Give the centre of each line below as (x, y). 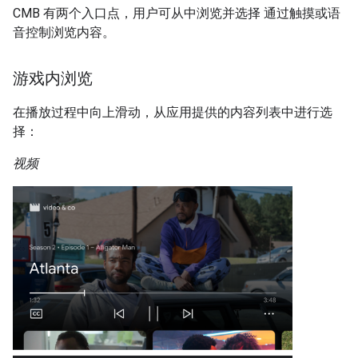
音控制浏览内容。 (64, 32)
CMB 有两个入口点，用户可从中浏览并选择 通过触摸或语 (177, 13)
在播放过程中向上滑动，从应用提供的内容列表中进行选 (173, 112)
